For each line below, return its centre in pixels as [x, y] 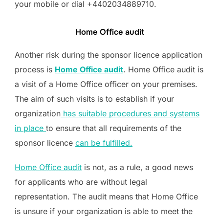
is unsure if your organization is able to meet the [104, 211]
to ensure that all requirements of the [114, 128]
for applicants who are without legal [81, 182]
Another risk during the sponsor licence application [109, 55]
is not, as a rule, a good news [137, 167]
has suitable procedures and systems [130, 113]
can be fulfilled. [104, 142]
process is [35, 69]
